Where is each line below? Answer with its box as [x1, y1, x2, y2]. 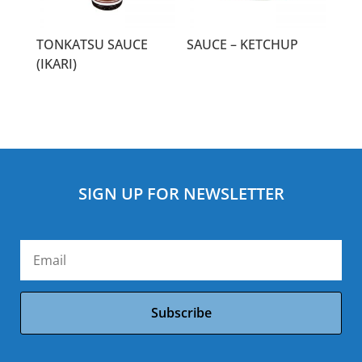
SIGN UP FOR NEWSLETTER [78, 182, 284, 204]
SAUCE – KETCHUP [187, 35, 299, 53]
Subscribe [150, 303, 212, 322]
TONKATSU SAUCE [36, 35, 148, 53]
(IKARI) [36, 54, 77, 73]
